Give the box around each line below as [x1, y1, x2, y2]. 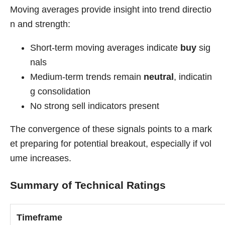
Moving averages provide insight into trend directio [10, 5, 211, 15]
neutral [144, 71, 174, 82]
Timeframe [17, 212, 62, 223]
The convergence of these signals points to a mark [10, 124, 212, 135]
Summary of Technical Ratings [10, 179, 166, 191]
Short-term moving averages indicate [30, 42, 180, 53]
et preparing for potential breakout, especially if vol [10, 139, 211, 149]
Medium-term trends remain [30, 71, 144, 82]
